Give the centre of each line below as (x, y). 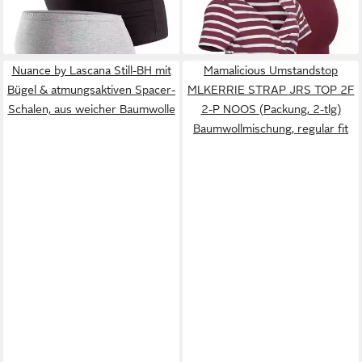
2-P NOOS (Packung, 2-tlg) (271, 109)
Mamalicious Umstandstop (271, 70)
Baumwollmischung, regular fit (271, 128)
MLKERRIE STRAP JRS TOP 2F (271, 89)
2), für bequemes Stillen (255, 12)
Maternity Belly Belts (66, 12)
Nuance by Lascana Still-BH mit (91, 70)
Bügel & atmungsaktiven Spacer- (91, 89)
